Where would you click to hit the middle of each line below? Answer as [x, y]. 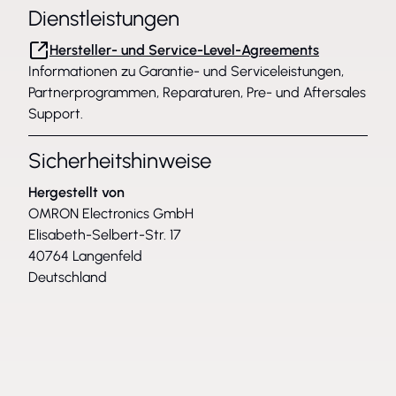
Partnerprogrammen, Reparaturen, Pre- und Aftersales [197, 92]
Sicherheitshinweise [120, 160]
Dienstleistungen [104, 18]
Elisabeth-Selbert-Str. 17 [105, 235]
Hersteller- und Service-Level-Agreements [184, 50]
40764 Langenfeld [85, 256]
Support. [56, 114]
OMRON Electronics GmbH [111, 213]
